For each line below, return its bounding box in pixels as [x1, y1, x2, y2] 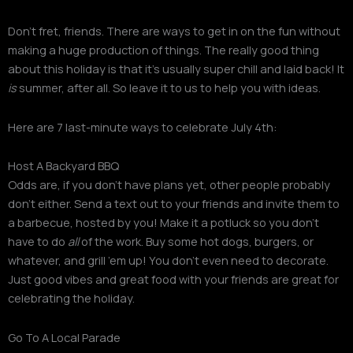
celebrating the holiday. [8, 290, 135, 307]
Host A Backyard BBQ [8, 158, 119, 174]
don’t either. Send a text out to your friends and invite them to [8, 195, 340, 212]
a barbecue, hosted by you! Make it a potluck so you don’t [8, 214, 319, 231]
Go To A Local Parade [8, 329, 121, 345]
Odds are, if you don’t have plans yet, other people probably [8, 176, 330, 193]
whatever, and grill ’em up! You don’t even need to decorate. [8, 252, 329, 269]
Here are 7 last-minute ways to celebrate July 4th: [8, 118, 277, 135]
